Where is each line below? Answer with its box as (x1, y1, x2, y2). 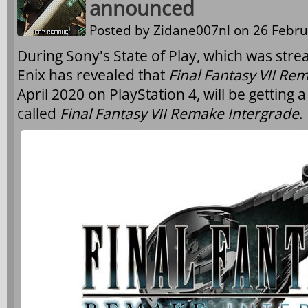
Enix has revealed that (17, 65, 168, 85)
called (17, 104, 60, 123)
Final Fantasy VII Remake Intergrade (60, 104, 299, 123)
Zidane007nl (153, 21, 230, 39)
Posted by (89, 21, 153, 39)
